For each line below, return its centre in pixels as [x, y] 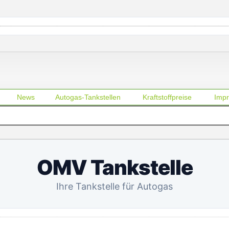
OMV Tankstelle [114, 167]
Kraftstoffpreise [167, 97]
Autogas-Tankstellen [88, 97]
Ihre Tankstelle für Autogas [114, 186]
